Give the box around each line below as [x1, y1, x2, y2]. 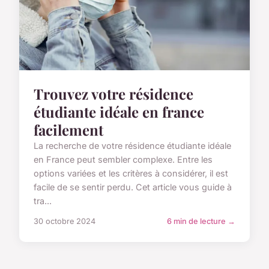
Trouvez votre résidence [34, 83, 193, 103]
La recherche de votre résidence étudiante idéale [34, 140, 231, 151]
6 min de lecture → [167, 216, 235, 226]
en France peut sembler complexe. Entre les [34, 154, 213, 165]
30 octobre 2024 [34, 216, 95, 226]
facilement [34, 119, 103, 139]
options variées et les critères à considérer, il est [34, 168, 228, 178]
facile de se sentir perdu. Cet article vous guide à [34, 181, 232, 192]
